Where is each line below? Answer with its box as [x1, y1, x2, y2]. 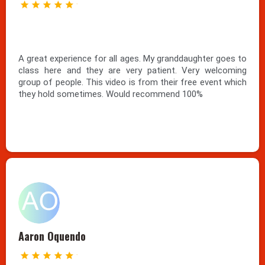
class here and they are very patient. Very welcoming [18, 65, 247, 76]
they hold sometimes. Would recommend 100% [18, 89, 203, 100]
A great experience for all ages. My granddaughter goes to [18, 53, 247, 64]
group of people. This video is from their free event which [18, 77, 247, 88]
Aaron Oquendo [18, 228, 86, 244]
